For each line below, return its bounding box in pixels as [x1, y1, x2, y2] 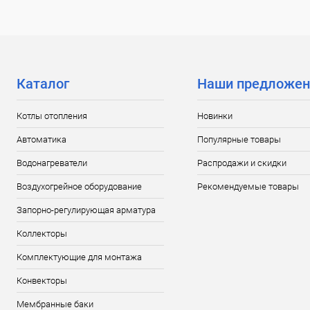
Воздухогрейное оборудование [17, 181, 142, 192]
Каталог [17, 75, 69, 92]
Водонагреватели [17, 158, 87, 168]
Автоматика [17, 134, 66, 145]
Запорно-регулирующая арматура [17, 205, 156, 215]
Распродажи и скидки [197, 158, 286, 168]
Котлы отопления [17, 111, 87, 121]
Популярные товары [197, 134, 281, 145]
